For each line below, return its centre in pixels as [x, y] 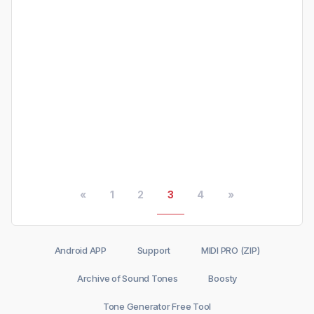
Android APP [80, 251]
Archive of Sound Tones [127, 279]
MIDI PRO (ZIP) [230, 251]
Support [154, 251]
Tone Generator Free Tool [157, 307]
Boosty [223, 279]
